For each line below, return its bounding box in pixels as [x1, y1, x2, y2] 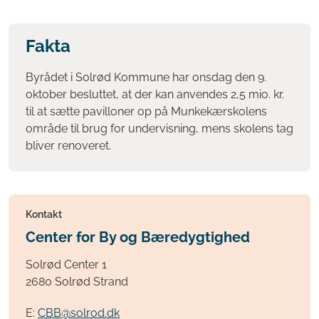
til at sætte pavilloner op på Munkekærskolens [26, 104, 267, 118]
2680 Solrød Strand [26, 275, 128, 289]
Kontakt [26, 208, 62, 220]
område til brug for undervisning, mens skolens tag [26, 121, 293, 135]
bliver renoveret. [26, 138, 111, 152]
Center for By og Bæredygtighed [26, 228, 250, 246]
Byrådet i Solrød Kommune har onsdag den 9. [26, 70, 266, 84]
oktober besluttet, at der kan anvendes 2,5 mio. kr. [26, 87, 284, 101]
